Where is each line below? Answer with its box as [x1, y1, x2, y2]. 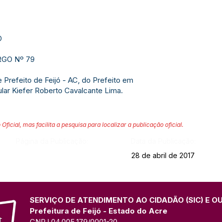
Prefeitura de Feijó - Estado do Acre [30, 206, 167, 216]
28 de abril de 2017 [131, 151, 195, 160]
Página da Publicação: [15, 137, 88, 145]
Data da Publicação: [130, 137, 196, 145]
